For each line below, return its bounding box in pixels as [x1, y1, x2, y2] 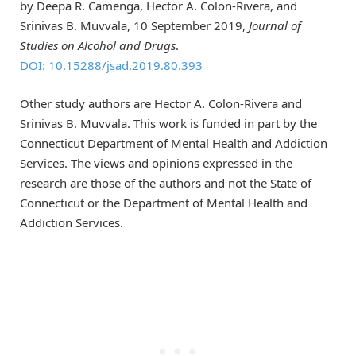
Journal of [249, 17, 301, 33]
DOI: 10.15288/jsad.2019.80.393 [20, 56, 203, 73]
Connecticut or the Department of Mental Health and [20, 194, 308, 211]
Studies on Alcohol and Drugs [20, 37, 176, 53]
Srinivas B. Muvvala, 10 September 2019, [20, 17, 249, 33]
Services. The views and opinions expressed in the [20, 154, 292, 171]
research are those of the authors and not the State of [20, 174, 311, 191]
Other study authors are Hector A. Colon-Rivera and [20, 95, 302, 111]
